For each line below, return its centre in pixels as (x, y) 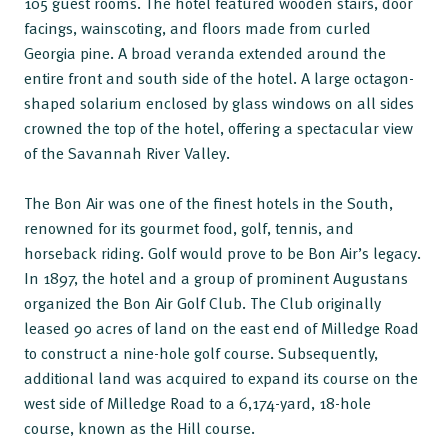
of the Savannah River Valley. (129, 153)
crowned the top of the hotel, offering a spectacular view (218, 128)
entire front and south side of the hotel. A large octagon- (219, 78)
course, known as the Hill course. (141, 428)
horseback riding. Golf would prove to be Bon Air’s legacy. (222, 253)
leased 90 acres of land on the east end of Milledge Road (221, 328)
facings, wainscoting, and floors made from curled (197, 28)
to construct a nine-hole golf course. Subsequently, (201, 353)
